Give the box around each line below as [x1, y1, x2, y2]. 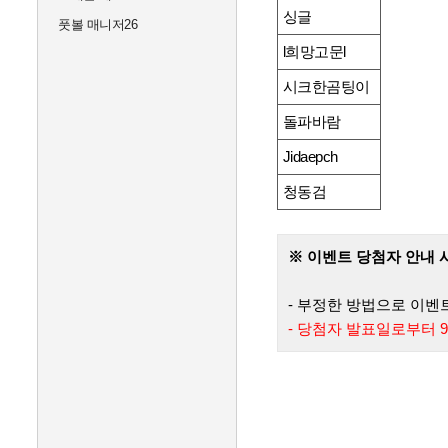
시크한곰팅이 [282, 78, 370, 96]
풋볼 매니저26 [58, 17, 137, 32]
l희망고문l [282, 43, 346, 61]
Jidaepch [282, 148, 338, 166]
